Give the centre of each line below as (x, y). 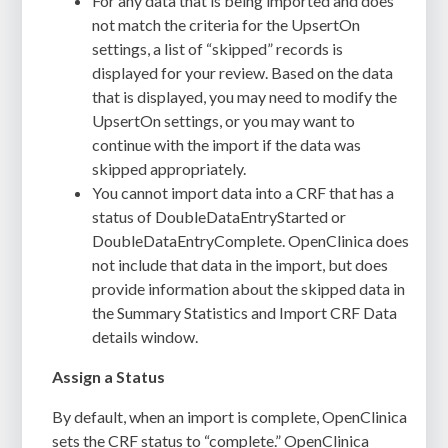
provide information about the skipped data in (249, 289)
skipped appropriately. (169, 169)
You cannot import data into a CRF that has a (243, 193)
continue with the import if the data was (227, 145)
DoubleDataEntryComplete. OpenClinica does (251, 241)
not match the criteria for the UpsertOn (226, 25)
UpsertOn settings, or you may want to (224, 121)
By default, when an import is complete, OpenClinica (230, 417)
